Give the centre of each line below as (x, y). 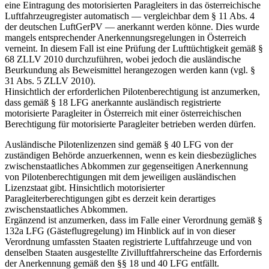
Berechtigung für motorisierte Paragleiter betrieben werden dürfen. (130, 124)
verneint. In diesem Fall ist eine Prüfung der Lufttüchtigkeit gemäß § (134, 49)
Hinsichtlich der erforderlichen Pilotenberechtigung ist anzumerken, (132, 92)
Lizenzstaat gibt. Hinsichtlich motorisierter (85, 188)
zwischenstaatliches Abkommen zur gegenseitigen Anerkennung (126, 166)
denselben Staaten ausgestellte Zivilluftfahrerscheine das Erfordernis (133, 253)
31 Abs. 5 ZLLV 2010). (50, 81)
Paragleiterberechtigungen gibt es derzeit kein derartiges (110, 199)
